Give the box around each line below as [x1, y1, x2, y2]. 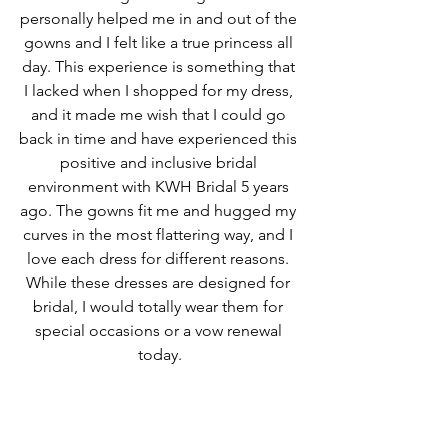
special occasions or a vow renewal [34, 320, 286, 340]
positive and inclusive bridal [59, 152, 261, 172]
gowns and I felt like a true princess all [23, 32, 297, 52]
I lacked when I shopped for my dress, [23, 80, 297, 100]
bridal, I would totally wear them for [33, 296, 287, 316]
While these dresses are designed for [26, 272, 294, 292]
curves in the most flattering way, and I [23, 224, 297, 244]
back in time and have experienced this [19, 128, 301, 148]
